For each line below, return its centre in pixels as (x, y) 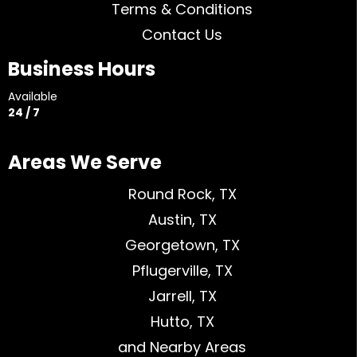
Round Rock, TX (182, 194)
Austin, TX (182, 219)
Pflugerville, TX (182, 270)
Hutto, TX (182, 321)
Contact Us (182, 34)
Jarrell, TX (182, 296)
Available (33, 96)
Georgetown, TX (182, 245)
